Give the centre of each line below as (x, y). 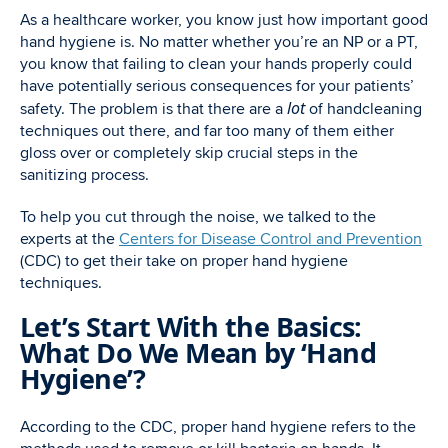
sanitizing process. (84, 175)
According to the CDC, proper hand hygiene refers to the (218, 427)
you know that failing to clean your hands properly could (216, 64)
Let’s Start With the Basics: (191, 326)
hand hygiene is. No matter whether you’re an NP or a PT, (219, 42)
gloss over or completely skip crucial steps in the (189, 153)
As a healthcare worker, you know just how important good (224, 20)
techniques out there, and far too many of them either (207, 131)
